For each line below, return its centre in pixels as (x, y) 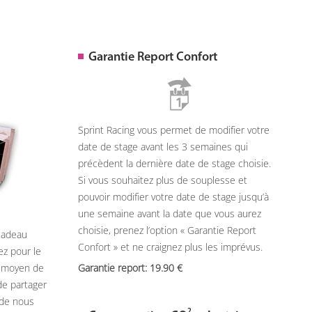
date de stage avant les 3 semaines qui (163, 147)
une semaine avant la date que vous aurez (169, 213)
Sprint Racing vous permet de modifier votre (173, 130)
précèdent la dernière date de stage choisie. (174, 163)
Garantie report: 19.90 (130, 268)
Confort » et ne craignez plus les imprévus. (170, 247)
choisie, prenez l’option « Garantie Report (167, 230)
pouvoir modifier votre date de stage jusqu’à (173, 197)
